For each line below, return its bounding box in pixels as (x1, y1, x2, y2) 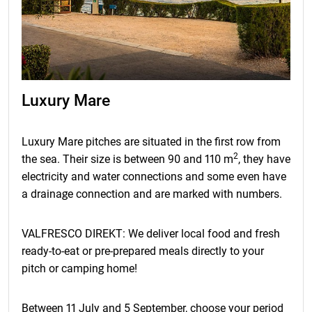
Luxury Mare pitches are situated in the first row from (22, 135, 281, 149)
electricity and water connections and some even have (22, 170, 286, 184)
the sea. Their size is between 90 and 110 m (22, 153, 233, 166)
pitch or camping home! (22, 262, 137, 276)
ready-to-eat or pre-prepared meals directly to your (22, 244, 264, 258)
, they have (238, 153, 290, 166)
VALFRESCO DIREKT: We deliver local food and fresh (22, 227, 280, 241)
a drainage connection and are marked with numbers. (22, 187, 282, 201)
